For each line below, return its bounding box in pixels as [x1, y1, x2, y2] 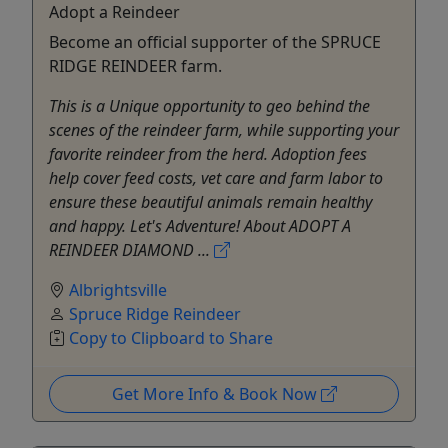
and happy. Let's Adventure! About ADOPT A [49, 214, 351, 237]
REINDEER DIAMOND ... [49, 238, 214, 261]
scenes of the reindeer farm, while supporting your [49, 118, 399, 141]
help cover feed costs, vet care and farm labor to [49, 166, 383, 189]
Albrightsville [69, 278, 167, 301]
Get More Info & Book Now [111, 382, 321, 405]
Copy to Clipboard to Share [69, 326, 273, 349]
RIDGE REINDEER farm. [49, 54, 222, 77]
